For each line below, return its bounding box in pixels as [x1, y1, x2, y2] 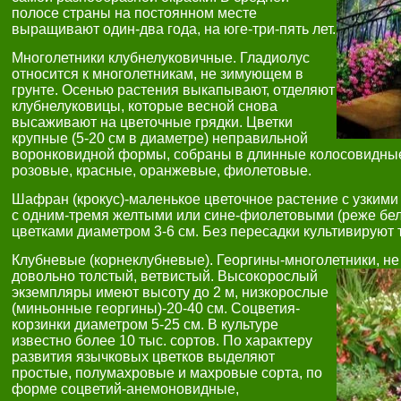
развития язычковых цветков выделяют [12, 349, 275, 364]
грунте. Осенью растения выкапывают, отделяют [12, 82, 335, 98]
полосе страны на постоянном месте [12, 5, 257, 21]
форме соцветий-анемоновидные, [12, 381, 239, 397]
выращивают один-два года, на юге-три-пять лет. [12, 21, 336, 37]
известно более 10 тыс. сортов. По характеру [12, 333, 312, 348]
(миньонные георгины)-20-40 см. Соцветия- [12, 301, 300, 316]
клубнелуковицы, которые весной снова [12, 98, 277, 114]
